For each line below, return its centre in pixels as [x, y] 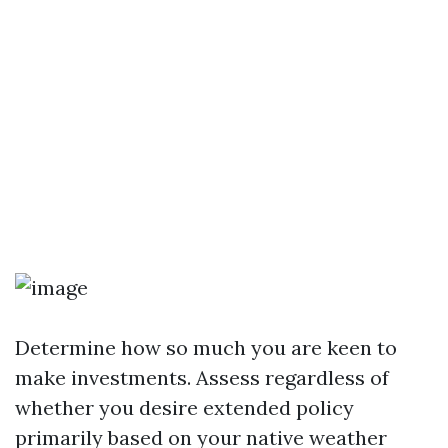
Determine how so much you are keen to [206, 347]
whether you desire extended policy [184, 407]
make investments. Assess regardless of [202, 377]
